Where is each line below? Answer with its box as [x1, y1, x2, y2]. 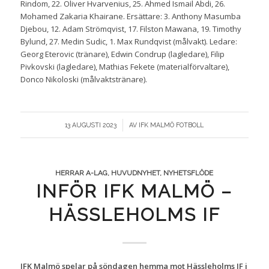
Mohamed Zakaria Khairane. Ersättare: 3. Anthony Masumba [20, 11, 241, 22]
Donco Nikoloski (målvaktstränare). [20, 74, 147, 85]
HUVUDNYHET [111, 169, 160, 178]
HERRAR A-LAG [55, 169, 108, 178]
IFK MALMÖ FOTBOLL [139, 121, 204, 129]
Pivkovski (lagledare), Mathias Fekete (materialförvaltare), [20, 61, 229, 73]
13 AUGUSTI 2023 [65, 121, 117, 129]
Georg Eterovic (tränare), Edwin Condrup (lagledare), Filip [20, 49, 225, 60]
